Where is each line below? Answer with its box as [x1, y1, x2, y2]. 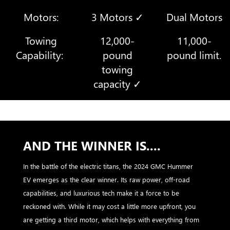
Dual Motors [166, 9, 222, 24]
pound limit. [167, 47, 222, 62]
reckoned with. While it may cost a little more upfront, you [23, 201, 196, 210]
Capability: [16, 47, 66, 62]
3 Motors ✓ [91, 9, 144, 24]
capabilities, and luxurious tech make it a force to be [23, 188, 179, 197]
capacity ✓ [93, 76, 142, 90]
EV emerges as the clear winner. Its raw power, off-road [23, 175, 190, 184]
